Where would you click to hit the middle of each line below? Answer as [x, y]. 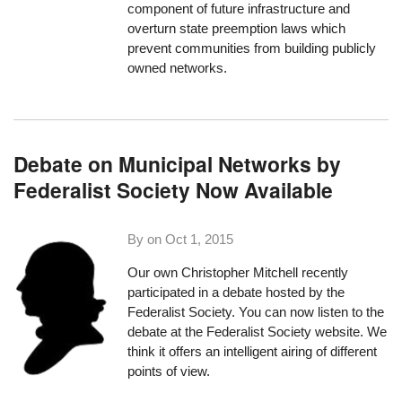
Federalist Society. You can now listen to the [256, 312]
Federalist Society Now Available [174, 189]
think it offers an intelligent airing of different [253, 352]
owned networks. [178, 68]
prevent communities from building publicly [252, 48]
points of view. [169, 371]
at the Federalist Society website [266, 332]
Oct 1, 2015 [200, 240]
